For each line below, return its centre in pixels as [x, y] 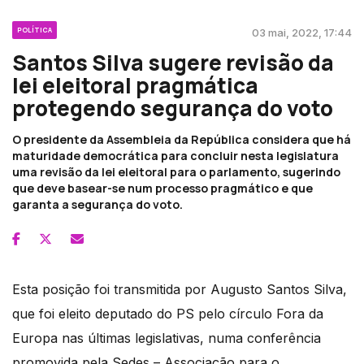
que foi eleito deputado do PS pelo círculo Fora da [168, 314]
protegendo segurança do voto [173, 108]
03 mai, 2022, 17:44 [302, 33]
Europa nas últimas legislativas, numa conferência [167, 338]
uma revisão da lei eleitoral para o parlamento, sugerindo [176, 172]
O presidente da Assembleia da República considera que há [182, 140]
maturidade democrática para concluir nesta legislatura [175, 156]
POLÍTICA [35, 30]
